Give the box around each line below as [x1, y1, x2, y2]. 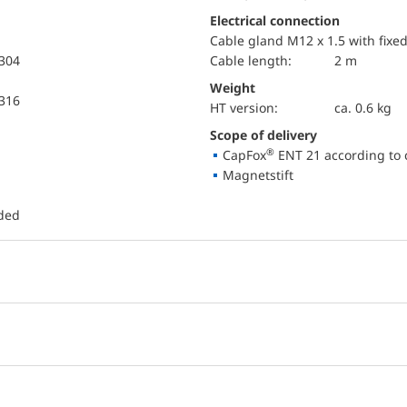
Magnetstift [223, 166, 293, 184]
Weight [210, 79, 255, 96]
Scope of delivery [217, 126, 317, 144]
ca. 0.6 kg [333, 99, 392, 116]
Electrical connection [210, 12, 340, 29]
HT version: [219, 99, 278, 116]
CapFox [223, 146, 266, 164]
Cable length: [218, 52, 292, 69]
